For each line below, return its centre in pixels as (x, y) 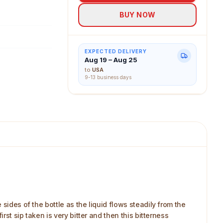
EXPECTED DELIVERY (116, 51)
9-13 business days (108, 77)
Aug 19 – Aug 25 (111, 60)
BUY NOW (137, 15)
